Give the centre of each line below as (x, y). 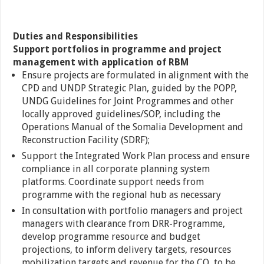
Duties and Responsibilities (76, 36)
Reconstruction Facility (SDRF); (86, 140)
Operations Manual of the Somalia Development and (133, 127)
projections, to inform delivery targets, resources (127, 250)
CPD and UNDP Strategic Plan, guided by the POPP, (130, 88)
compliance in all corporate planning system (116, 169)
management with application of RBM (101, 62)
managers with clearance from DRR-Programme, (124, 224)
